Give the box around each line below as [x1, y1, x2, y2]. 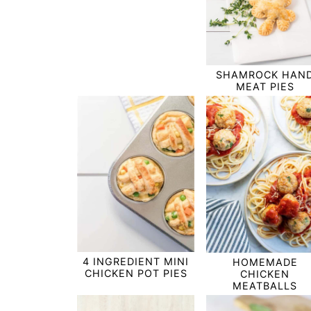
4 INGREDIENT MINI [83, 255, 190, 268]
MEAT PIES [235, 80, 294, 92]
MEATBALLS [233, 279, 298, 292]
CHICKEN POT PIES [84, 267, 187, 280]
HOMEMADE [232, 255, 298, 268]
